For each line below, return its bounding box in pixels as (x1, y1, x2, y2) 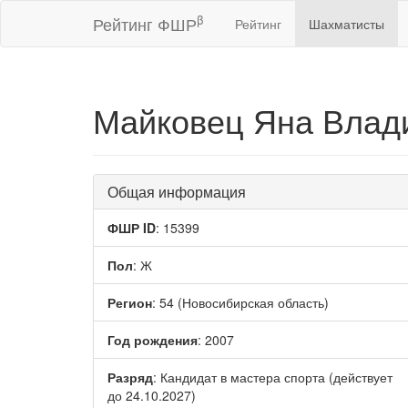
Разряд (107, 368, 153, 386)
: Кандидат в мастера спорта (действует (153, 368, 393, 386)
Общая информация (107, 181, 246, 202)
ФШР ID (107, 219, 156, 237)
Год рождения (107, 331, 198, 349)
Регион (107, 293, 152, 311)
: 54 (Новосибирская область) (152, 293, 329, 311)
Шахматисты (309, 15, 384, 33)
